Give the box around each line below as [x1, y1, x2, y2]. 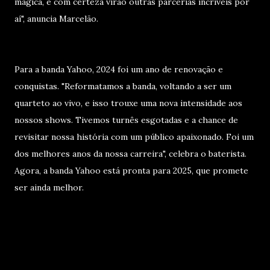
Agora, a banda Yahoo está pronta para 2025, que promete [14, 165, 248, 176]
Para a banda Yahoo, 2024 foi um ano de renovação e [14, 64, 223, 75]
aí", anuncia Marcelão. [14, 13, 98, 24]
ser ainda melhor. [14, 182, 84, 193]
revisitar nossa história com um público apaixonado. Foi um [14, 131, 254, 142]
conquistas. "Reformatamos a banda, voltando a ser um [14, 81, 231, 92]
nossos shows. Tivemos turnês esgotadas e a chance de [14, 115, 238, 125]
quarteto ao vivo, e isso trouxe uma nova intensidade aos [14, 98, 242, 108]
